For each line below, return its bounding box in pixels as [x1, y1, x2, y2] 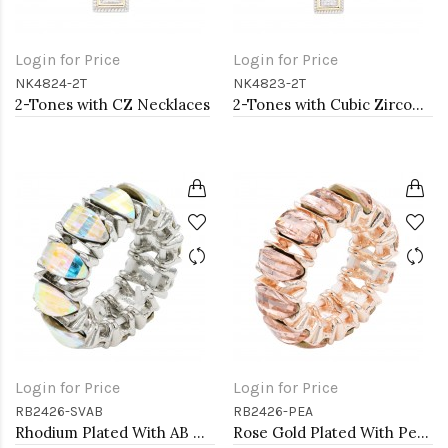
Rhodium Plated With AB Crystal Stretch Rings [193, 423, 205, 442]
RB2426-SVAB [15, 403, 103, 420]
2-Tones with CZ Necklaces [15, 95, 210, 114]
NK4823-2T [233, 75, 306, 92]
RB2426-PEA [233, 403, 313, 420]
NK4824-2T [15, 75, 87, 92]
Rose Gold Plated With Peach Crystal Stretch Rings [417, 423, 429, 442]
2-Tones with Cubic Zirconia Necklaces [412, 95, 424, 114]
